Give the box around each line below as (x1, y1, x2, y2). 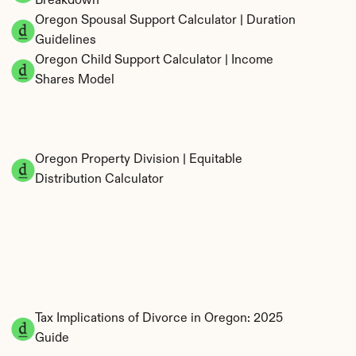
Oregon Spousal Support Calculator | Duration (35, 14, 296, 27)
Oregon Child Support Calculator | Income (35, 54, 273, 67)
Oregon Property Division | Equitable (35, 153, 242, 166)
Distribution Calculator (35, 173, 164, 186)
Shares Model (35, 74, 114, 87)
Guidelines (35, 34, 96, 47)
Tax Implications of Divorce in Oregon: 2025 (35, 312, 283, 325)
